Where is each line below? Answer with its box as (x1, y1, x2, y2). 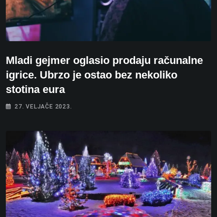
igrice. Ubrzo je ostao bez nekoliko (6, 69, 177, 81)
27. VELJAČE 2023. (15, 103, 72, 110)
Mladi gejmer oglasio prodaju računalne (6, 54, 203, 67)
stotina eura (6, 83, 65, 96)
